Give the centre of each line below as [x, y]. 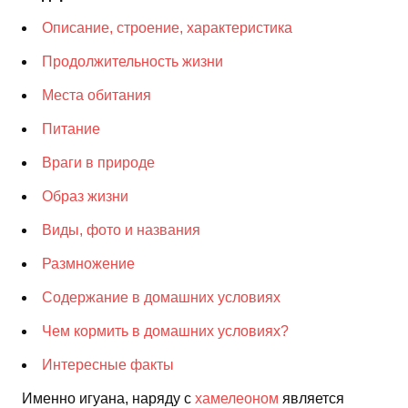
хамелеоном [237, 398]
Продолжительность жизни [133, 61]
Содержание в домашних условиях [161, 297]
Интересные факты [108, 364]
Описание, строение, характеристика [167, 27]
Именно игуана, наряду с [108, 398]
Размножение [88, 263]
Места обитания [97, 95]
